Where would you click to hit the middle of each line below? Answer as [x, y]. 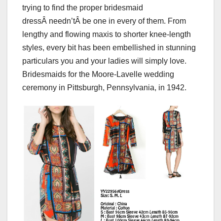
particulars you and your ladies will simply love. [104, 61]
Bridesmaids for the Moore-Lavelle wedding [98, 74]
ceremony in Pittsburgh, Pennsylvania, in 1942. [104, 88]
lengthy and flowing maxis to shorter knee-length [107, 35]
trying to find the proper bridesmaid [83, 8]
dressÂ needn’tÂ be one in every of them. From [104, 21]
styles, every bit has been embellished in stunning [109, 48]
